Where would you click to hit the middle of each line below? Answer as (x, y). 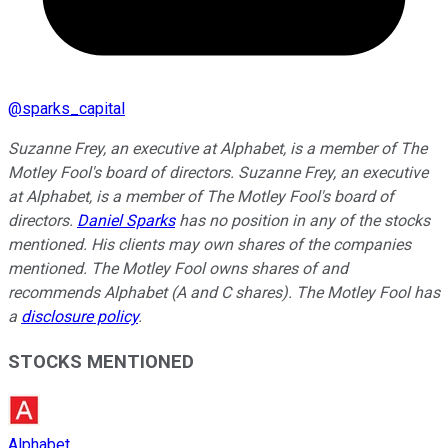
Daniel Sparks (126, 220)
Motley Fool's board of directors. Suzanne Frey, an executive (218, 172)
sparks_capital (73, 108)
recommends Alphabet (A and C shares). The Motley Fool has (224, 292)
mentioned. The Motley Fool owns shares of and (178, 268)
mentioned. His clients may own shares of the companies (209, 244)
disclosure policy (79, 316)
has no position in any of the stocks (302, 220)
